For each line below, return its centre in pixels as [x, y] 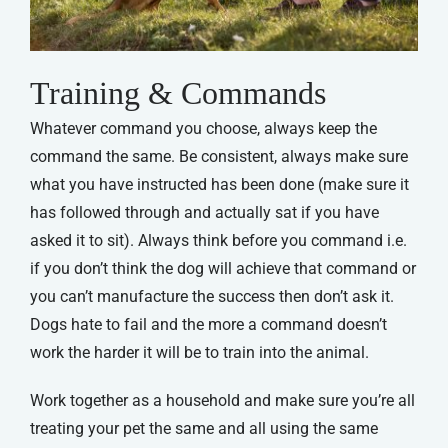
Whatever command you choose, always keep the [203, 129]
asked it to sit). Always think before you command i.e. [218, 241]
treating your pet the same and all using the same [203, 429]
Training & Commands [177, 93]
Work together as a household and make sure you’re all [222, 401]
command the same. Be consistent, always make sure [218, 157]
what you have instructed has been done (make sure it [219, 185]
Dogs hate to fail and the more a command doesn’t [208, 325]
